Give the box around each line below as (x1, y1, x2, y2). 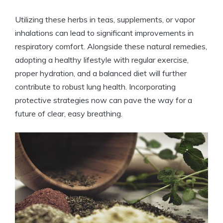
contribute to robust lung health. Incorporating (15, 82, 176, 92)
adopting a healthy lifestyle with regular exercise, (15, 55, 189, 65)
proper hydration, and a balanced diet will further (15, 68, 187, 79)
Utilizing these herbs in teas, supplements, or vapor (15, 14, 195, 25)
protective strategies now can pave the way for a (15, 95, 192, 106)
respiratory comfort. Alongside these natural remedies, (15, 41, 207, 52)
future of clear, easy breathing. (15, 109, 122, 119)
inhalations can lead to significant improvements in (15, 28, 194, 38)
